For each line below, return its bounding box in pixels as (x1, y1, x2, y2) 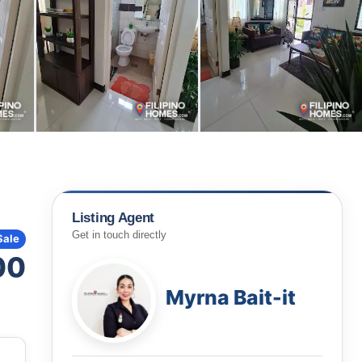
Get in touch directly (72, 229, 166, 241)
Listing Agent (72, 210, 155, 225)
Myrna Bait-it (166, 285, 296, 310)
